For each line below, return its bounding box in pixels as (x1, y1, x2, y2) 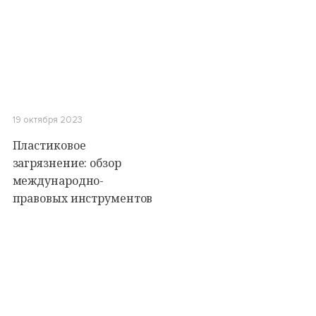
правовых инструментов (12, 190, 153, 206)
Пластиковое (12, 138, 86, 153)
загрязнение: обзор (12, 155, 121, 171)
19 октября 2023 (12, 114, 83, 126)
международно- (12, 173, 104, 188)
